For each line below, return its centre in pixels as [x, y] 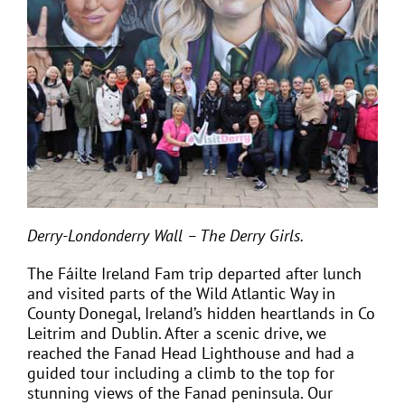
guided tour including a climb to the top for [181, 373]
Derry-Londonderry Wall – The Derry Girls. [165, 236]
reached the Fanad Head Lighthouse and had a [191, 353]
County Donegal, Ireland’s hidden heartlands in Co [201, 314]
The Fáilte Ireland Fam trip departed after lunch [194, 274]
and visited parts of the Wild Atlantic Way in [181, 294]
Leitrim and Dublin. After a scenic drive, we [177, 334]
